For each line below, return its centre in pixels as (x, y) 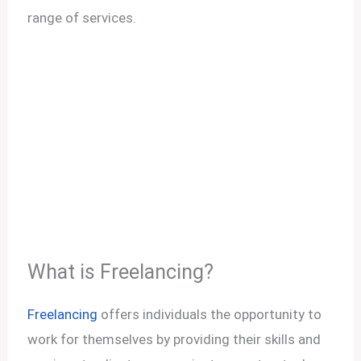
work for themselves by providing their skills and (174, 339)
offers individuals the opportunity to (210, 314)
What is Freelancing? (121, 271)
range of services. (82, 17)
